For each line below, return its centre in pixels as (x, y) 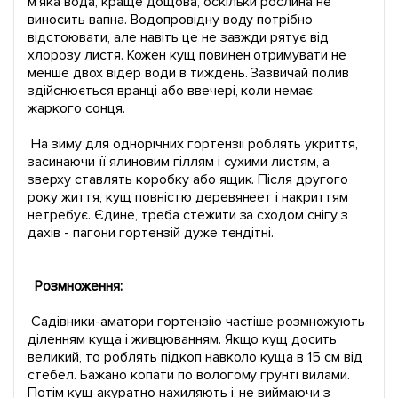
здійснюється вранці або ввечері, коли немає (171, 91)
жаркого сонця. (76, 109)
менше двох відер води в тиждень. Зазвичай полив (189, 73)
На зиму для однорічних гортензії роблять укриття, (193, 144)
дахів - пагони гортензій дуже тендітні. (151, 233)
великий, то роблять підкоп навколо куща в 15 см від (195, 358)
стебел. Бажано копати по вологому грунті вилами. (189, 375)
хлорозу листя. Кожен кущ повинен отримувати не (187, 56)
